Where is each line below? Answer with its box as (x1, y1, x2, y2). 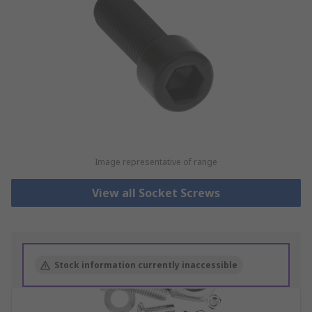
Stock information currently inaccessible (54, 259, 237, 272)
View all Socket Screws (91, 185, 220, 201)
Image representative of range (94, 156, 217, 169)
